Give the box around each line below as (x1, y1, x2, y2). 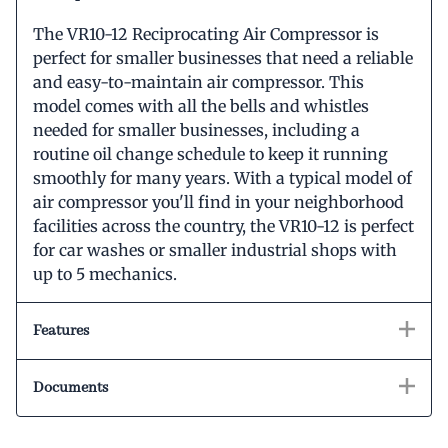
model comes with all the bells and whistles (33, 95, 369, 116)
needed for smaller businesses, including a (33, 119, 360, 140)
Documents (33, 378, 108, 397)
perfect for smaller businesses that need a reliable (33, 47, 413, 68)
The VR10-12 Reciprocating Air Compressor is (33, 23, 379, 44)
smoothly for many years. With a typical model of (33, 167, 412, 188)
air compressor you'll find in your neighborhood (33, 191, 404, 212)
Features (33, 321, 89, 340)
